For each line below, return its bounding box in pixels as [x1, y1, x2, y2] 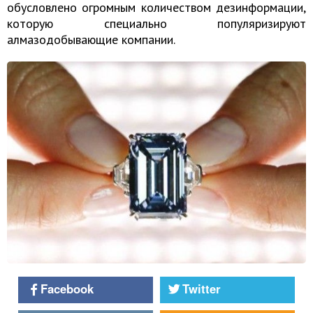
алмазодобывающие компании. [7, 31, 175, 48]
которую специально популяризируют [7, 15, 306, 31]
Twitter [182, 280, 221, 298]
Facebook [41, 280, 94, 298]
